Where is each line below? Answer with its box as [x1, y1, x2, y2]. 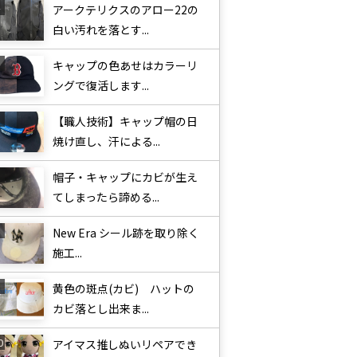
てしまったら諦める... [52, 189, 159, 205]
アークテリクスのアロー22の [52, 2, 198, 18]
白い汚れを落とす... [52, 22, 149, 37]
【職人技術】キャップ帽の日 [52, 113, 198, 129]
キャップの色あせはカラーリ [52, 57, 198, 73]
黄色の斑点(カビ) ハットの [52, 280, 194, 296]
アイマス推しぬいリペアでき [52, 336, 197, 352]
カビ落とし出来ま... [52, 300, 149, 316]
